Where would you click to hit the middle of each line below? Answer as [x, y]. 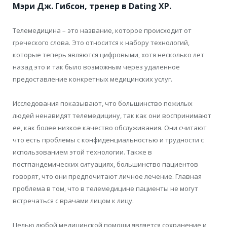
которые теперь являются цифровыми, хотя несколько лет [108, 54]
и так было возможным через [94, 67]
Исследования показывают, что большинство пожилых [103, 103]
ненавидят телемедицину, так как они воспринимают [123, 115]
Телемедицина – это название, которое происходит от [102, 30]
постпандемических [46, 164]
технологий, [169, 42]
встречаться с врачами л [53, 200]
